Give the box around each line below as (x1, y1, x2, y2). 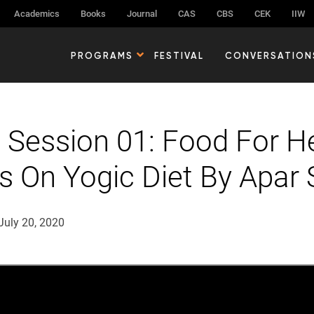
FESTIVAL (154, 49, 204, 61)
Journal (127, 8, 157, 19)
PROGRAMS (71, 49, 133, 61)
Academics (14, 8, 60, 19)
